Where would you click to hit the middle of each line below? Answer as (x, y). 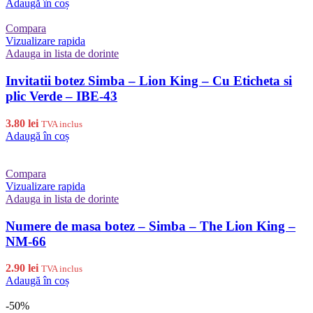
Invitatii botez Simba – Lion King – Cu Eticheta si (149, 81)
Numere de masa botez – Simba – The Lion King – (151, 226)
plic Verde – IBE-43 (61, 96)
